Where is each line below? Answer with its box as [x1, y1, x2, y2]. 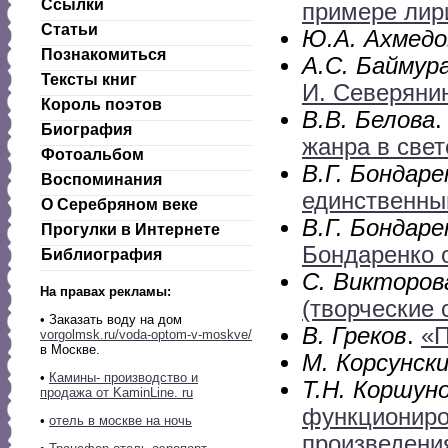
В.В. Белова [302, 106, 435, 133]
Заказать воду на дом [49, 312, 182, 327]
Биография [41, 121, 132, 138]
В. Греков [302, 322, 407, 349]
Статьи [41, 21, 98, 38]
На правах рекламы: [40, 284, 171, 299]
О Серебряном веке [41, 196, 198, 213]
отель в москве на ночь [49, 413, 192, 428]
